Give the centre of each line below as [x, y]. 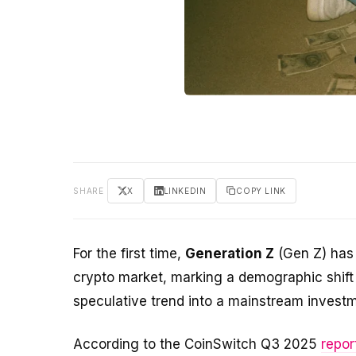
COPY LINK [261, 190]
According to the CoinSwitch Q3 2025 [197, 344]
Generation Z [230, 253]
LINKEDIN [185, 190]
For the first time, [129, 253]
